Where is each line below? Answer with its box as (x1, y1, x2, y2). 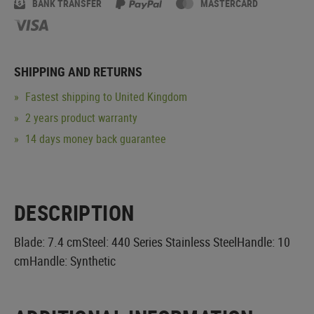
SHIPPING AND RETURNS (14, 62, 142, 80)
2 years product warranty (22, 109, 137, 125)
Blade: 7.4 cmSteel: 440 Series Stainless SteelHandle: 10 (14, 233, 290, 250)
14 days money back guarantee (22, 130, 166, 146)
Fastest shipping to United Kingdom (22, 88, 187, 104)
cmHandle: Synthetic (14, 252, 116, 269)
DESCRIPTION (14, 198, 135, 227)
